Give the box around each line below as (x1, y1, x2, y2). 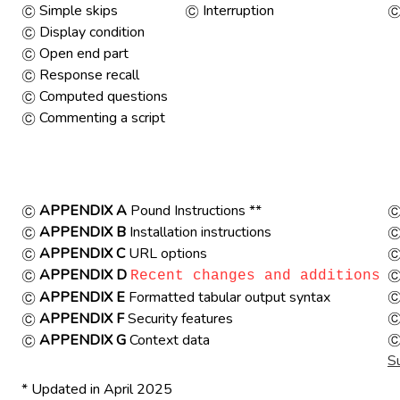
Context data (126, 330, 210, 350)
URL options (125, 244, 207, 263)
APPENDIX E (39, 287, 125, 307)
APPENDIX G (39, 330, 126, 350)
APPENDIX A (39, 201, 127, 221)
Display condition (36, 22, 145, 42)
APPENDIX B (39, 222, 126, 242)
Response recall (36, 65, 143, 85)
